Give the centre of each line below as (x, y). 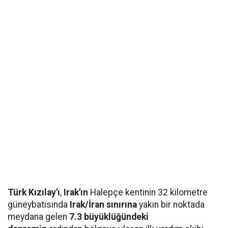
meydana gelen (38, 217)
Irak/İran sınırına (104, 205)
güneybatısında (39, 205)
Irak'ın (77, 192)
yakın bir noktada (172, 205)
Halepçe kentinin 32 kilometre (149, 192)
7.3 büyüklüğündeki (109, 217)
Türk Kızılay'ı (34, 192)
